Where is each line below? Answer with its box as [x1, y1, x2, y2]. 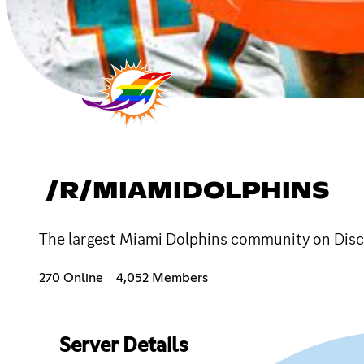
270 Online [39, 271, 103, 284]
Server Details [58, 336, 188, 356]
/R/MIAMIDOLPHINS [45, 180, 330, 203]
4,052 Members [116, 271, 208, 284]
